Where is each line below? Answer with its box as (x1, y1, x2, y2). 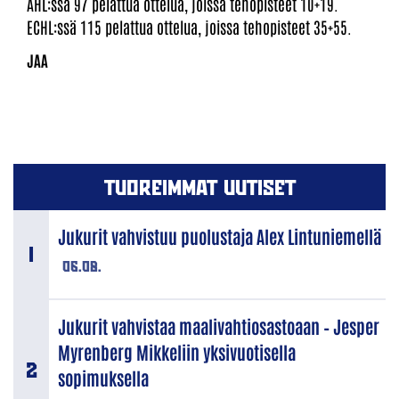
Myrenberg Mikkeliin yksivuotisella (58, 339, 296, 363)
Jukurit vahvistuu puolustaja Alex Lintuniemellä (58, 224, 381, 248)
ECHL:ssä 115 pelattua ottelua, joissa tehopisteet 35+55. (27, 15, 352, 37)
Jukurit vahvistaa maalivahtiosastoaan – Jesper (58, 313, 379, 338)
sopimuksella (58, 365, 149, 389)
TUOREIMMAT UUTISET (103, 170, 296, 203)
